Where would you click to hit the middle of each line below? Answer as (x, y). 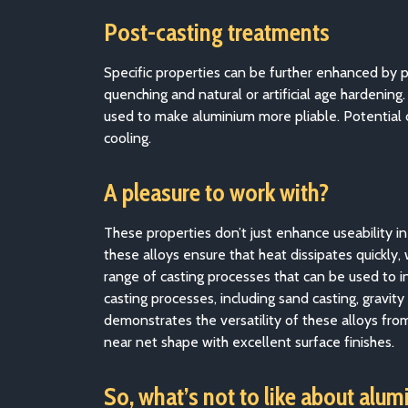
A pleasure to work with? (216, 193)
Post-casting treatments (217, 32)
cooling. (127, 138)
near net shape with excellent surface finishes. (249, 342)
